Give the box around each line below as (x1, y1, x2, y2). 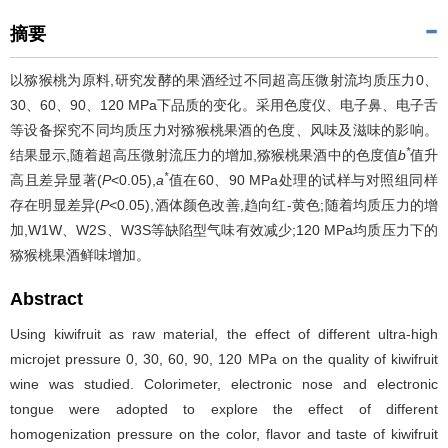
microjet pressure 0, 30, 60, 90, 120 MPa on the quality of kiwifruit (10, 351, 438, 367)
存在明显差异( (10, 197, 101, 213)
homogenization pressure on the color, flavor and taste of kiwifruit (10, 426, 438, 442)
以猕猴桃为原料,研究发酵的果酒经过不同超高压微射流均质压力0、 (10, 72, 438, 88)
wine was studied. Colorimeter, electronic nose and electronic (10, 376, 438, 392)
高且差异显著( (10, 172, 103, 188)
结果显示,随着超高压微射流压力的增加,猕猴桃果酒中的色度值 (10, 147, 398, 163)
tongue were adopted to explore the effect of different (10, 401, 438, 417)
